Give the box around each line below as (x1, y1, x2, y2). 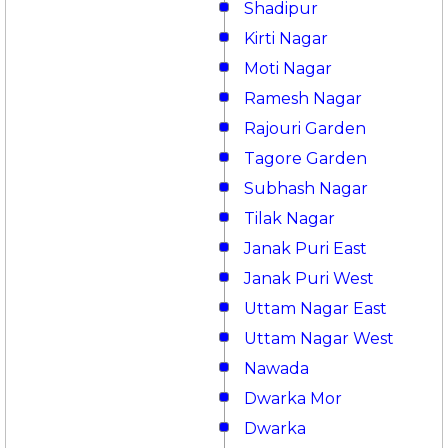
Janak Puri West (244, 268, 374, 288)
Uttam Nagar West (244, 328, 394, 348)
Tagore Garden (244, 148, 367, 168)
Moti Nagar (244, 58, 332, 78)
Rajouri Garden (244, 118, 366, 138)
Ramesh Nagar (244, 88, 362, 108)
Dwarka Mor (244, 388, 342, 408)
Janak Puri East (244, 238, 367, 258)
